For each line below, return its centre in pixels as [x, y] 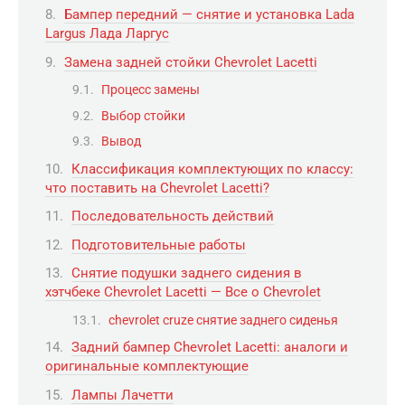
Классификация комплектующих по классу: [212, 169]
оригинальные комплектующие [147, 367]
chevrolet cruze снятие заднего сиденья [223, 320]
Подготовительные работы [159, 245]
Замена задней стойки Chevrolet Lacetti [191, 62]
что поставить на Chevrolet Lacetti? [157, 188]
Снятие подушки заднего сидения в [187, 273]
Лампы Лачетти [122, 395]
